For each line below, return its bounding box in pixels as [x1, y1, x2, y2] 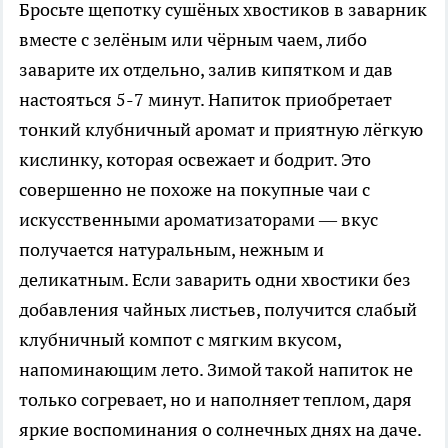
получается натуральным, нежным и [19, 238, 324, 262]
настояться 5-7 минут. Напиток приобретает [19, 88, 392, 112]
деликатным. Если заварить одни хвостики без [19, 268, 411, 292]
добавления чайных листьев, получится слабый [19, 298, 417, 322]
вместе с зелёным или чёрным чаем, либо [19, 28, 367, 52]
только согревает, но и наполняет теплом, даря [19, 388, 412, 412]
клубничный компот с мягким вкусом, [19, 328, 341, 352]
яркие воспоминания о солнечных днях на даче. [19, 418, 422, 442]
